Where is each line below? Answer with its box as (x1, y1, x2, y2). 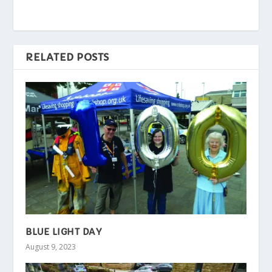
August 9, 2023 (25, 241, 76, 252)
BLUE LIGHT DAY (25, 226, 102, 237)
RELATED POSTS (25, 50, 109, 63)
